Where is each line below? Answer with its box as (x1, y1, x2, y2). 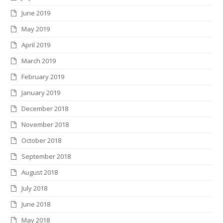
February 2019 (21, 72, 65, 81)
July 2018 (21, 183, 48, 193)
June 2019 (21, 8, 51, 17)
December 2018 (21, 104, 69, 113)
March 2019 (21, 56, 56, 65)
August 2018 (21, 167, 58, 177)
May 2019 (21, 24, 50, 33)
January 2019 (21, 88, 61, 97)
